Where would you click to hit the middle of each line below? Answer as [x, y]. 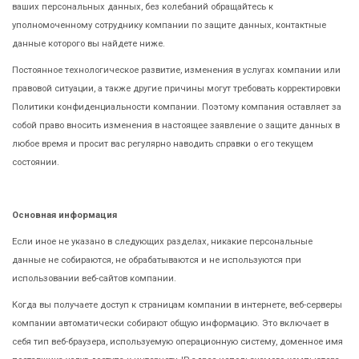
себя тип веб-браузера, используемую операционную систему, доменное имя [177, 341]
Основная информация [65, 215]
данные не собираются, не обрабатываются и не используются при [157, 260]
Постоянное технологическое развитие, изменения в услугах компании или [176, 70]
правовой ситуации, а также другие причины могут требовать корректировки [176, 88]
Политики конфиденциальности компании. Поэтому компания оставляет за [177, 107]
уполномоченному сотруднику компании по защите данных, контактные [169, 25]
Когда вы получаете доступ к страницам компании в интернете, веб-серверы [177, 305]
